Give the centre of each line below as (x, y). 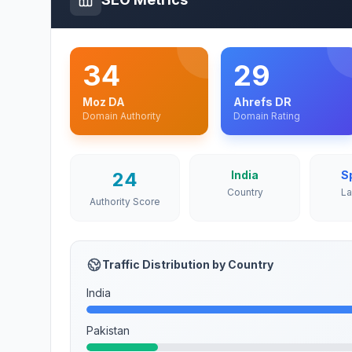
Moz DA (104, 102)
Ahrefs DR (262, 102)
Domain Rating (266, 116)
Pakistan (108, 330)
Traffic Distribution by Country (188, 264)
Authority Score (125, 202)
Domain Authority (122, 116)
